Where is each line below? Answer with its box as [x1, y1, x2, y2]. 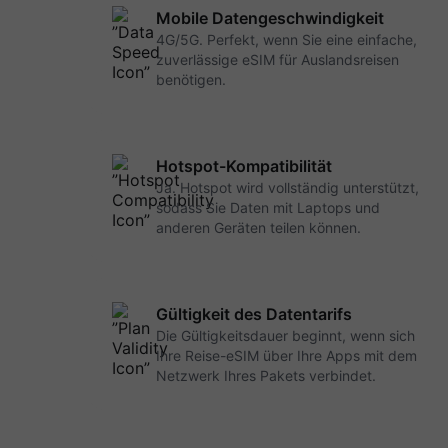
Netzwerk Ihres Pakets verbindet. [156, 367, 376, 384]
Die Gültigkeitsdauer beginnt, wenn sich [156, 327, 415, 344]
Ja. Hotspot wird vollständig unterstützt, [156, 179, 419, 196]
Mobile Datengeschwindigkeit [156, 8, 384, 28]
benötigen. [156, 71, 226, 88]
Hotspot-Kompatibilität [156, 156, 332, 176]
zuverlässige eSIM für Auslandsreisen [156, 51, 399, 68]
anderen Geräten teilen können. [156, 219, 361, 236]
